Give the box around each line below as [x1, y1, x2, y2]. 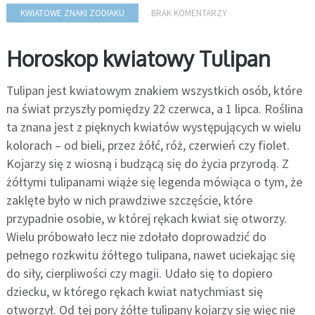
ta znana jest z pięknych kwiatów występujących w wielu [6, 119, 301, 136]
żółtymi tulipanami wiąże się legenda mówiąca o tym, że [6, 174, 302, 191]
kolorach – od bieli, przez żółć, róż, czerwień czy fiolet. [6, 137, 290, 154]
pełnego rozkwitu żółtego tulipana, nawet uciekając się [6, 247, 295, 264]
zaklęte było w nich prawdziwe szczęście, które [6, 192, 252, 209]
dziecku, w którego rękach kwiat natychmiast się [6, 283, 263, 300]
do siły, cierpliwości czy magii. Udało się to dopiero [6, 265, 273, 282]
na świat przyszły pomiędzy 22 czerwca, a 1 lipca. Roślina [6, 101, 303, 117]
